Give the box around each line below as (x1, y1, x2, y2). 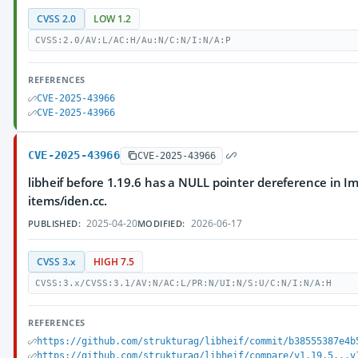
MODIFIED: (137, 217, 185, 229)
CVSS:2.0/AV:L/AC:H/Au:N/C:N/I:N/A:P (35, 35, 231, 46)
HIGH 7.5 (93, 256, 134, 268)
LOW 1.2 (93, 13, 131, 25)
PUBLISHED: (28, 217, 81, 229)
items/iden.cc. (28, 193, 107, 209)
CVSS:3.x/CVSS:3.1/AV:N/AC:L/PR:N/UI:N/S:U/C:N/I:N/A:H (35, 278, 332, 288)
